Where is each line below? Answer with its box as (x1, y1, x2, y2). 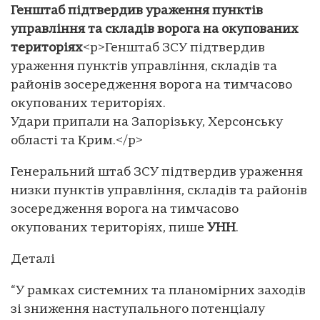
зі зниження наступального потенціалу (11, 302, 265, 316)
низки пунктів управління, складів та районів (11, 184, 307, 198)
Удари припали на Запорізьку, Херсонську (11, 115, 283, 129)
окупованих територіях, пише (11, 221, 207, 235)
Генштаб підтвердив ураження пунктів (11, 4, 263, 18)
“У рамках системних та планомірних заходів (11, 284, 306, 298)
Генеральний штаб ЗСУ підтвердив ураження (11, 165, 303, 179)
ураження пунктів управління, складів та (11, 59, 277, 74)
